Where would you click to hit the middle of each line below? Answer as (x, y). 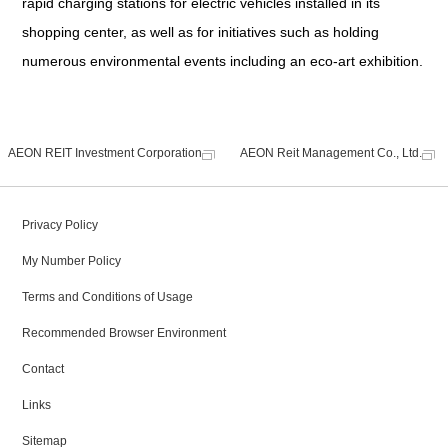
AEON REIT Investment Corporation (105, 153)
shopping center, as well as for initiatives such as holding (201, 32)
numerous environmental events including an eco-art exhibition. (223, 61)
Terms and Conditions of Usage (108, 297)
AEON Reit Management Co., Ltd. (331, 153)
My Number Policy (72, 261)
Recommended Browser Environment (124, 333)
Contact (43, 369)
